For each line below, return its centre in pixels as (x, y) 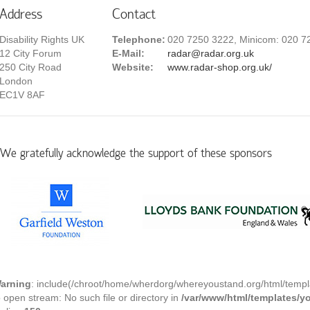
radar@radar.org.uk (211, 53)
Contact (134, 15)
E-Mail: (128, 53)
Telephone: (139, 39)
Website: (133, 67)
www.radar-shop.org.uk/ (220, 67)
